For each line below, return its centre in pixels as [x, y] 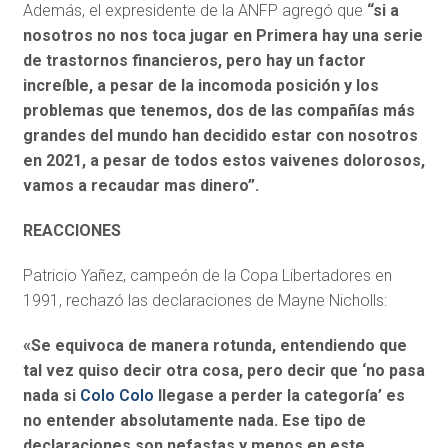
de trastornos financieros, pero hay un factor [194, 61]
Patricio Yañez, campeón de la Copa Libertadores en [207, 276]
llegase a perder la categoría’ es [279, 396]
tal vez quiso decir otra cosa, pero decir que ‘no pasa [223, 371]
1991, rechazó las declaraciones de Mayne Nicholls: [204, 301]
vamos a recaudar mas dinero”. [140, 186]
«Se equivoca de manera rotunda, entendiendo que [214, 346]
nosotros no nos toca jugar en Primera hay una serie [222, 36]
